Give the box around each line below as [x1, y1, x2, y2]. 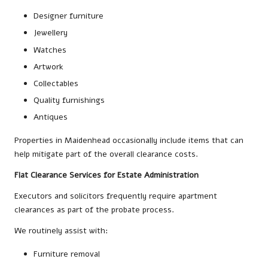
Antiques [33, 111, 68, 123]
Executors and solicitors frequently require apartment [14, 190, 217, 202]
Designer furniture [33, 10, 103, 22]
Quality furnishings [33, 94, 105, 106]
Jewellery [33, 27, 68, 39]
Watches [33, 44, 66, 56]
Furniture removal [33, 248, 100, 260]
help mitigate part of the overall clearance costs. [14, 148, 198, 160]
